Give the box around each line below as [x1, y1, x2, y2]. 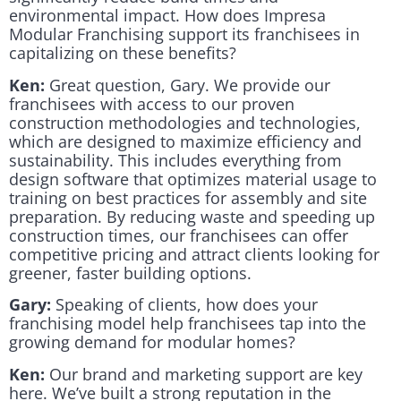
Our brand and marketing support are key [45, 363, 363, 385]
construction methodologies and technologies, [9, 111, 361, 133]
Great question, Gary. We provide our [45, 73, 330, 96]
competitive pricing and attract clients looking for [9, 243, 380, 265]
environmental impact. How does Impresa [9, 4, 326, 27]
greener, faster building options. [9, 261, 252, 284]
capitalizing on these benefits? [9, 42, 236, 64]
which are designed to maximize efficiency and [9, 130, 362, 152]
